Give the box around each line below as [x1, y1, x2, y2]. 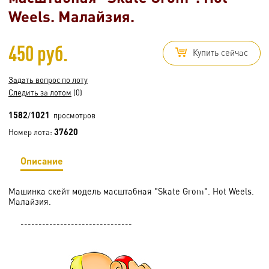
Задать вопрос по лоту [8, 74, 88, 85]
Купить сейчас [193, 47, 248, 58]
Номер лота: [8, 127, 54, 137]
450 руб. [8, 40, 68, 65]
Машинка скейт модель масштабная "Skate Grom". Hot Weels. [8, 186, 254, 196]
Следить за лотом [8, 87, 71, 97]
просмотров [50, 110, 95, 120]
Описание [20, 154, 63, 166]
